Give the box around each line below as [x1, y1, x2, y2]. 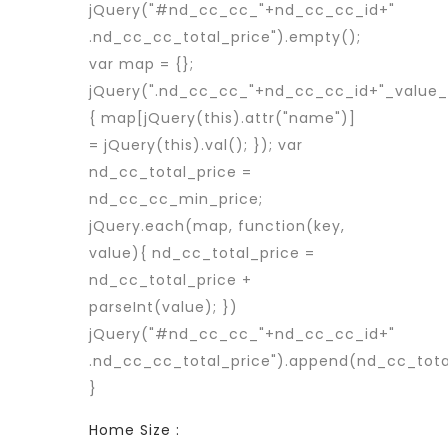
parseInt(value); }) [89, 297, 238, 317]
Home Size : [89, 420, 180, 440]
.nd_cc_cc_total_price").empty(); [89, 27, 361, 47]
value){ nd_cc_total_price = [89, 243, 315, 263]
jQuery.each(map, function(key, [89, 216, 345, 236]
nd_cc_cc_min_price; [89, 189, 263, 209]
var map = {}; [89, 54, 194, 74]
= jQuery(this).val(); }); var [89, 135, 303, 155]
